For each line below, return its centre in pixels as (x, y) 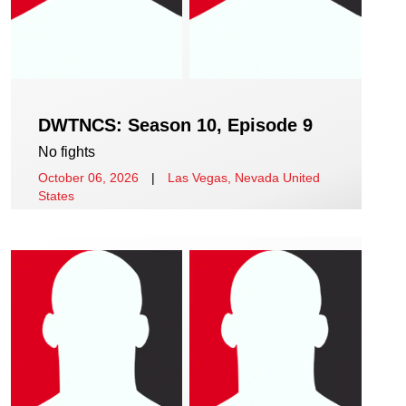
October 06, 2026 (88, 177)
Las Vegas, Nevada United (244, 177)
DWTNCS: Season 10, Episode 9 (175, 125)
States (56, 195)
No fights (67, 151)
